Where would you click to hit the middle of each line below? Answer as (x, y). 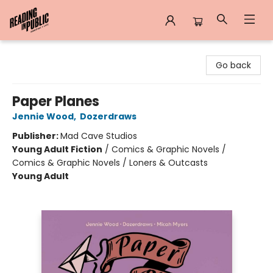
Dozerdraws (108, 116)
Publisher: (36, 136)
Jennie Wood (43, 116)
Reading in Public (45, 52)
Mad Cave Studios (99, 136)
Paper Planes (56, 101)
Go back (233, 65)
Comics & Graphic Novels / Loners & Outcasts (110, 163)
